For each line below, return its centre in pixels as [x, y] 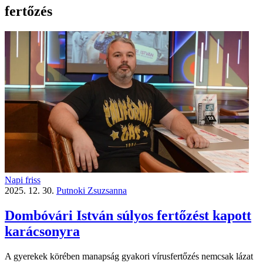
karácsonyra [42, 232]
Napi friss [23, 180]
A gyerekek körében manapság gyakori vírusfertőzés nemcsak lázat [129, 257]
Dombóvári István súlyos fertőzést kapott [128, 216]
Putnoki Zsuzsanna [92, 191]
